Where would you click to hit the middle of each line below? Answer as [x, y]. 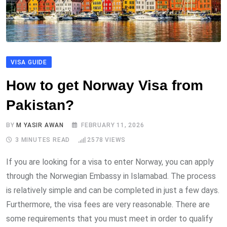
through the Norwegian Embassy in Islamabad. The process [111, 176]
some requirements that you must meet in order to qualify [109, 219]
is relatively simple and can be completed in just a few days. [113, 191]
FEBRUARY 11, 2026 [113, 125]
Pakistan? [40, 105]
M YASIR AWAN [40, 125]
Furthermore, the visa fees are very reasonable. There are [108, 205]
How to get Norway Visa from [105, 86]
